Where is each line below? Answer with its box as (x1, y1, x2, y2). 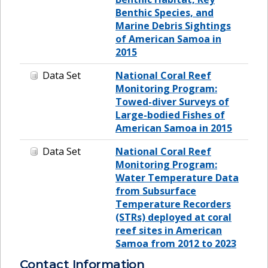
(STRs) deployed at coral (115, 210, 232, 224)
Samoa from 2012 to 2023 (115, 236, 236, 250)
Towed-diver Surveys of (115, 95, 229, 108)
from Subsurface (115, 184, 196, 197)
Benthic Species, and (115, 5, 214, 19)
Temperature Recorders (115, 197, 231, 211)
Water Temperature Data (115, 170, 239, 184)
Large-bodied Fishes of (115, 108, 225, 121)
